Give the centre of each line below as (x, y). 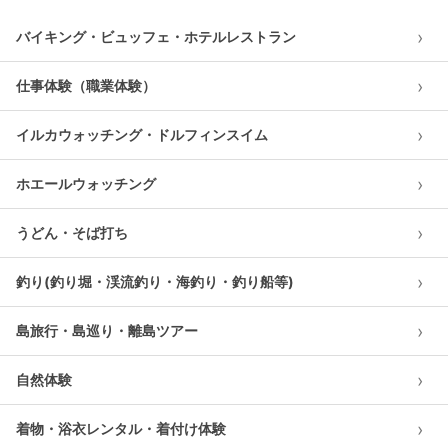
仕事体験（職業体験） (86, 85)
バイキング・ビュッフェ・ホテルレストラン (156, 36)
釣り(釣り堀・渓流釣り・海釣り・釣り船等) (155, 281)
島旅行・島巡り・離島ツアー (107, 330)
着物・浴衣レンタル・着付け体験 (121, 428)
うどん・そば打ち (72, 232)
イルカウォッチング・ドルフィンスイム (142, 134)
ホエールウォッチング (86, 183)
